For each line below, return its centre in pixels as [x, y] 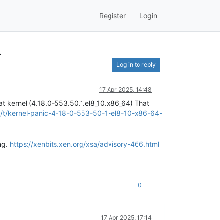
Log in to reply [136, 64]
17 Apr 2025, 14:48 [125, 89]
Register [112, 16]
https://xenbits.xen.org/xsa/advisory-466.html [84, 144]
